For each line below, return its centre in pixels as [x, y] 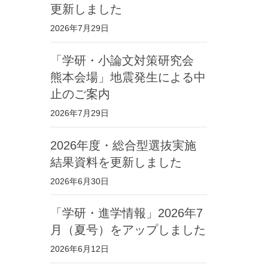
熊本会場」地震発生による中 [128, 77]
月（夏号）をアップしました [128, 230]
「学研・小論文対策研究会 [122, 60]
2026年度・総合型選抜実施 [123, 145]
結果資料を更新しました [116, 162]
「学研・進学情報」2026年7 [126, 213]
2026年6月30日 [79, 181]
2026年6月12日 [79, 249]
